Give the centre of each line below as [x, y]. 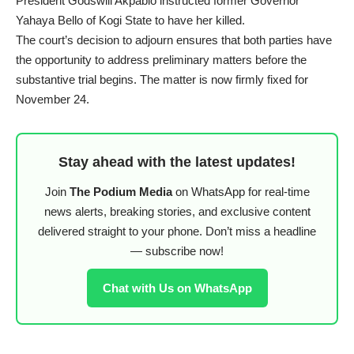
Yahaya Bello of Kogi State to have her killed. [130, 21]
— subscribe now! [177, 251]
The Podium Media [121, 192]
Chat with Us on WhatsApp [177, 288]
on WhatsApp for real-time [241, 192]
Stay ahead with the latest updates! [177, 162]
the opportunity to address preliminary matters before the [161, 60]
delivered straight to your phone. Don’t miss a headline [177, 232]
